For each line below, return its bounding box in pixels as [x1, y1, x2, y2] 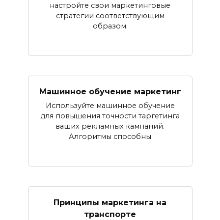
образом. [92, 22, 128, 31]
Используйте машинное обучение [45, 101, 175, 110]
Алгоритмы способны [69, 132, 151, 141]
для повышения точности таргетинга [40, 111, 180, 121]
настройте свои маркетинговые [50, 1, 170, 10]
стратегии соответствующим [55, 11, 165, 21]
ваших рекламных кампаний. [55, 122, 165, 131]
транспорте [84, 209, 136, 219]
